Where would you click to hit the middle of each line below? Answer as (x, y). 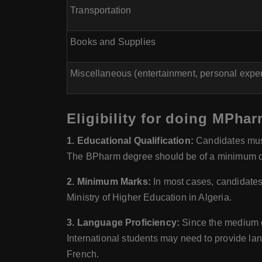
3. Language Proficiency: (123, 223)
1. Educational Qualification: (130, 141)
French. (83, 254)
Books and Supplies (113, 42)
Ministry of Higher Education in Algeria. (149, 197)
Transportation (101, 10)
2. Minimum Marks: (109, 182)
